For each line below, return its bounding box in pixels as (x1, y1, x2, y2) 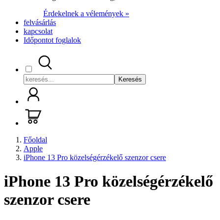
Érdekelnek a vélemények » (43, 9, 129, 18)
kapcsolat (24, 27, 53, 35)
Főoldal (24, 136, 47, 144)
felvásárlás (24, 18, 56, 27)
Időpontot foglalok (24, 36, 81, 44)
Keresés (118, 76, 142, 83)
